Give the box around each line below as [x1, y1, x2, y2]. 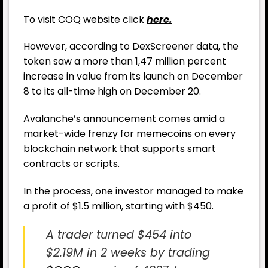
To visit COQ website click [23, 12, 147, 26]
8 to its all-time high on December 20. [23, 84, 201, 99]
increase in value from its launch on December [23, 69, 243, 84]
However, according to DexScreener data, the [23, 39, 239, 54]
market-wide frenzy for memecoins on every [23, 127, 236, 141]
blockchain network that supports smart [23, 142, 216, 156]
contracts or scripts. [23, 157, 120, 171]
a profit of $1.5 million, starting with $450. [23, 199, 214, 214]
